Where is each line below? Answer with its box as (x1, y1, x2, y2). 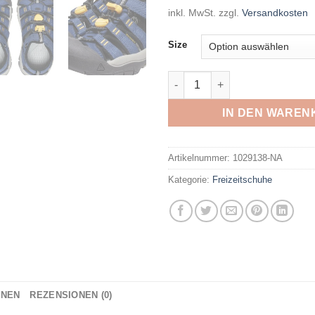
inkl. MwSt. (168, 6, 216, 18)
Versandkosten (242, 6, 308, 18)
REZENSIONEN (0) (30, 289, 112, 300)
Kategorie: (168, 174, 212, 185)
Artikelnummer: (168, 152, 233, 163)
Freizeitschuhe (212, 174, 272, 185)
